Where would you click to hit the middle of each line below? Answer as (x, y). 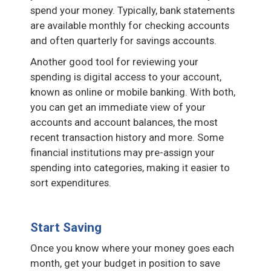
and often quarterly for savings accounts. (123, 40)
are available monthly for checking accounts (130, 25)
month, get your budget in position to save (125, 263)
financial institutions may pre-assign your (122, 152)
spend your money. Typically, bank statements (132, 10)
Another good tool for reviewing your (114, 61)
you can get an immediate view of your (118, 107)
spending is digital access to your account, (126, 77)
